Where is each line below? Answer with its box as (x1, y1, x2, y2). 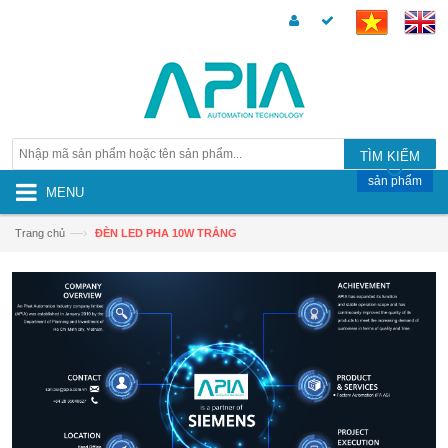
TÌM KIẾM (360, 148, 420, 164)
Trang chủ (15, 227, 65, 239)
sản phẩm (368, 174, 422, 188)
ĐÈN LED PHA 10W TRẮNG (95, 227, 237, 239)
